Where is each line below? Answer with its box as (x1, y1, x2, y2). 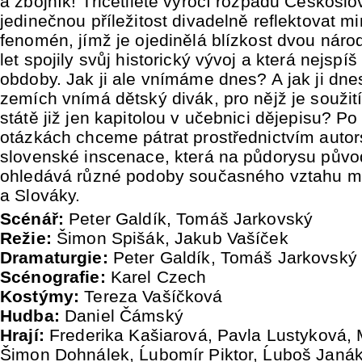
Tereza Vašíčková (79, 287, 223, 305)
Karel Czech (110, 267, 207, 286)
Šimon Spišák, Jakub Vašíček (56, 229, 288, 247)
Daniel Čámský (59, 306, 183, 325)
